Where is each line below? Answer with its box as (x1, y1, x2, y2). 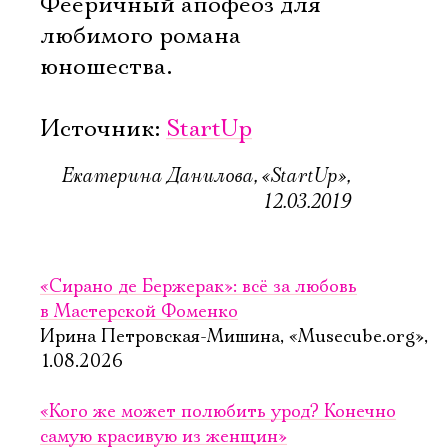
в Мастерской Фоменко (40, 301, 238, 323)
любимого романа (40, 21, 241, 51)
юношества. (40, 52, 172, 82)
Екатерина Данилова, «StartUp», (61, 162, 351, 189)
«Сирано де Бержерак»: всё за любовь (40, 276, 357, 298)
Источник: (40, 114, 166, 144)
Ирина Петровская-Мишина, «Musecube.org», (40, 326, 428, 348)
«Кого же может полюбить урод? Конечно (40, 401, 396, 423)
